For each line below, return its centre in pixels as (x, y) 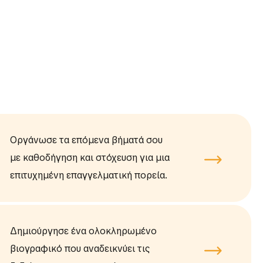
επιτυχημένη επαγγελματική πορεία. (88, 176)
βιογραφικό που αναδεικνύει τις (80, 249)
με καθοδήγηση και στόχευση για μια (90, 158)
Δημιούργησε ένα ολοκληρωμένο (83, 231)
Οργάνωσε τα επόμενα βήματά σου (86, 140)
